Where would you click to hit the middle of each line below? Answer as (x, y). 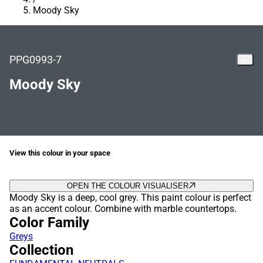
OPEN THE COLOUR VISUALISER (128, 186)
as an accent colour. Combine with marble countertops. (123, 209)
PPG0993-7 (36, 60)
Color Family (49, 223)
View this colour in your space (60, 153)
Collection (41, 250)
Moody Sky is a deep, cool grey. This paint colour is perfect (130, 198)
